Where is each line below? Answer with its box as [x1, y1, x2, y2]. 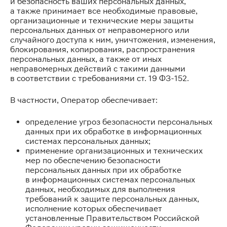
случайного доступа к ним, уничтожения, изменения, [10, 35, 215, 45]
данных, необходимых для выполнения [25, 184, 175, 194]
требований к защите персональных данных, [25, 194, 199, 204]
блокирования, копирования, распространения [10, 45, 195, 54]
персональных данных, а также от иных [10, 54, 162, 64]
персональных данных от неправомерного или [10, 25, 190, 35]
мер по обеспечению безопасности [25, 156, 161, 165]
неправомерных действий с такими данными [10, 64, 185, 73]
